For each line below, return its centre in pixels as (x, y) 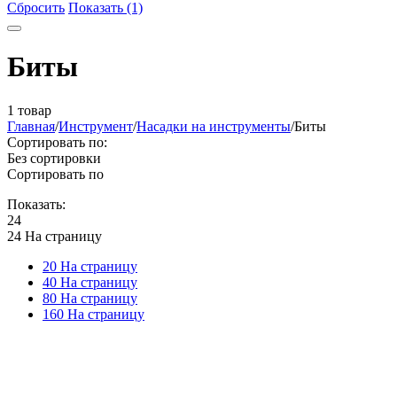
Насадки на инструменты (214, 126)
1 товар (29, 110)
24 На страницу (54, 236)
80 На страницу (90, 298)
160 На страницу (93, 314)
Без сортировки (54, 158)
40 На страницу (90, 282)
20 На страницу (90, 266)
